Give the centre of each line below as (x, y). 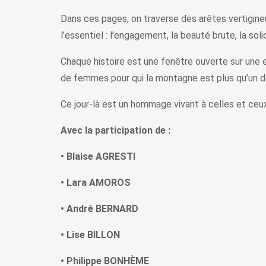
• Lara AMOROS (96, 183)
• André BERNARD (99, 209)
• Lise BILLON (90, 235)
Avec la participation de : (115, 131)
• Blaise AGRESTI (98, 157)
